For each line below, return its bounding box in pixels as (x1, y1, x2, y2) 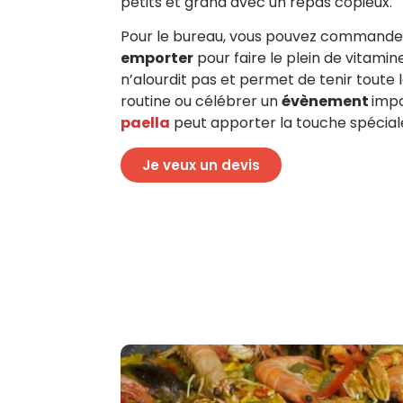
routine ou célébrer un (121, 91, 282, 112)
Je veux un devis (142, 155, 261, 175)
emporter (121, 48, 194, 69)
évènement (282, 91, 372, 112)
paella (121, 112, 171, 134)
